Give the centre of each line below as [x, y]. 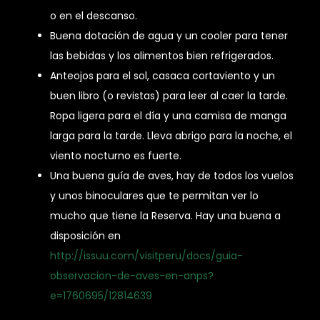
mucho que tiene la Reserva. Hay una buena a [165, 216]
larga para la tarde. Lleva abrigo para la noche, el [171, 136]
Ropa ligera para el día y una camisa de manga [168, 116]
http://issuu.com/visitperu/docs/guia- [146, 256]
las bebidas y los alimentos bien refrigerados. [162, 56]
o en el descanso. [94, 16]
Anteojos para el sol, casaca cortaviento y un [162, 76]
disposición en [85, 236]
